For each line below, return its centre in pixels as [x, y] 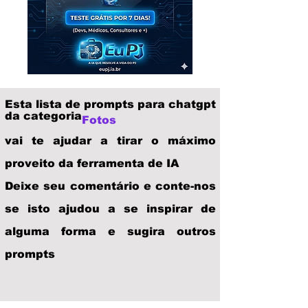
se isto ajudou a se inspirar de [110, 209]
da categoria [43, 116]
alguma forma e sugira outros [110, 231]
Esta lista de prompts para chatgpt [110, 104]
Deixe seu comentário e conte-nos [110, 186]
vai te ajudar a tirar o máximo [110, 141]
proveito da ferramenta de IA [92, 163]
